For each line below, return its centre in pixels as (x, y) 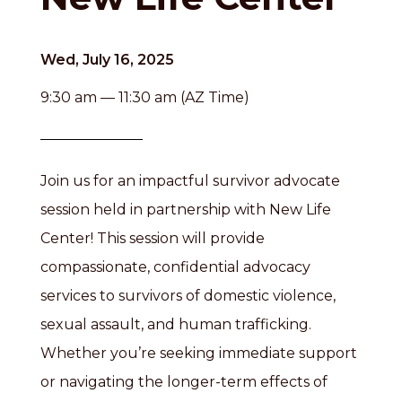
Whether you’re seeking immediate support (199, 353)
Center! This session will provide (153, 238)
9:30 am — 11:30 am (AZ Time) (145, 97)
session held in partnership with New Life (186, 210)
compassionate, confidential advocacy (175, 267)
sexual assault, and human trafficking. (176, 324)
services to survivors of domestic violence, (188, 296)
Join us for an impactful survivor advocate (190, 181)
